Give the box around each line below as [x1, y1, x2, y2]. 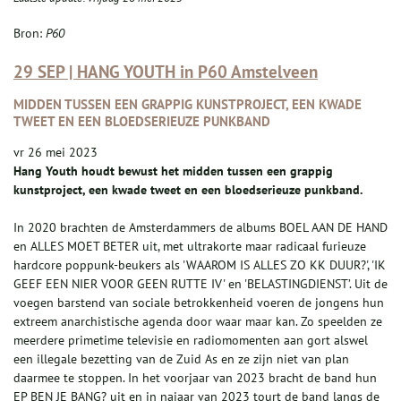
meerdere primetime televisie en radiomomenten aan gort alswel [13, 332, 368, 349]
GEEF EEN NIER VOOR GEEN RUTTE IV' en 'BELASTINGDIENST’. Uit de [13, 276, 388, 293]
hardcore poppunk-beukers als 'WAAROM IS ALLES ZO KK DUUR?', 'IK [13, 257, 386, 274]
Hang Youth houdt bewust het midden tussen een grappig [13, 163, 333, 180]
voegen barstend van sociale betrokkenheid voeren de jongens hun [13, 294, 384, 311]
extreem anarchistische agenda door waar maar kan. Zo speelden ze [13, 313, 382, 330]
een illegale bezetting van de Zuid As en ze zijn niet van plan [13, 351, 349, 368]
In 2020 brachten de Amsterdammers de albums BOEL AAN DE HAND [13, 219, 388, 236]
